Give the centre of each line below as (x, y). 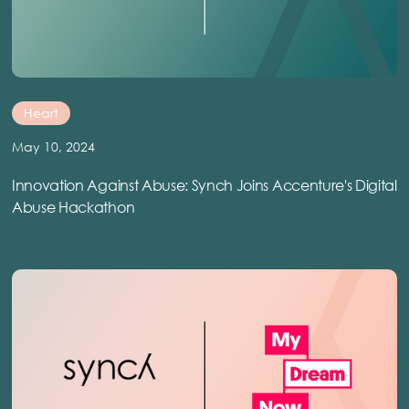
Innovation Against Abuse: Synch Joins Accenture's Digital (204, 185)
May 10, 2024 (53, 147)
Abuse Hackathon (73, 207)
